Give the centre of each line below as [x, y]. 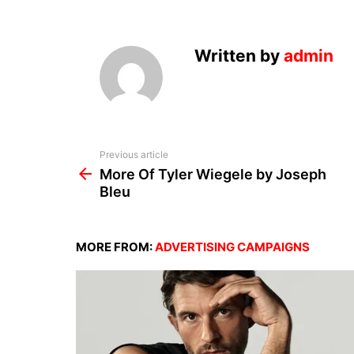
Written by [239, 55]
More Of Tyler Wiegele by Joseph [213, 174]
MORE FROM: [115, 247]
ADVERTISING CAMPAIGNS [232, 247]
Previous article [134, 154]
